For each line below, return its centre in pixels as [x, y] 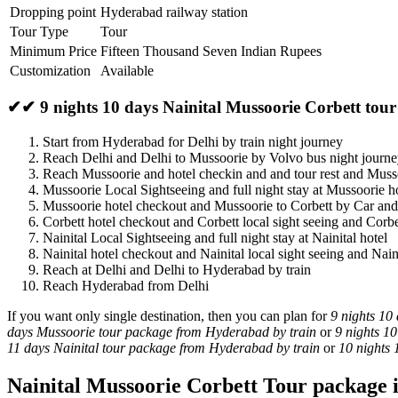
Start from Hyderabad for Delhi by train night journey [193, 141]
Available [127, 70]
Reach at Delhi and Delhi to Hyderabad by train [177, 269]
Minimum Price [53, 51]
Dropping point [53, 12]
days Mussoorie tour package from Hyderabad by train [162, 331]
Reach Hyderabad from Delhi [126, 285]
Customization [50, 70]
